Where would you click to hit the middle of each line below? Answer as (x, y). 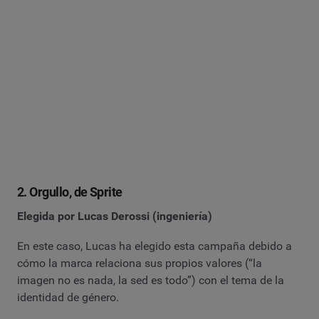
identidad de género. (68, 297)
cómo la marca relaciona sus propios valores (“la (140, 263)
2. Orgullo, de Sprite (70, 192)
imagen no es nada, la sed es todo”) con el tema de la (151, 280)
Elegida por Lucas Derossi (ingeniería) (115, 216)
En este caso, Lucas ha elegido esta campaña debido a (155, 246)
